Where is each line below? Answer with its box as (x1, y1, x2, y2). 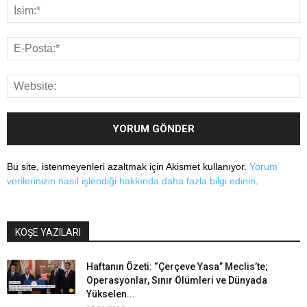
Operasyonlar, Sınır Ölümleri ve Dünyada (86, 275, 267, 286)
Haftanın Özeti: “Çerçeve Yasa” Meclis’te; (86, 261, 268, 273)
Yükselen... (86, 288, 135, 300)
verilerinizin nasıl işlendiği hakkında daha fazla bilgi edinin (7, 175, 256, 187)
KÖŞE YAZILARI (15, 227, 81, 238)
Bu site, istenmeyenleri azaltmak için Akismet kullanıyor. (7, 161, 249, 173)
